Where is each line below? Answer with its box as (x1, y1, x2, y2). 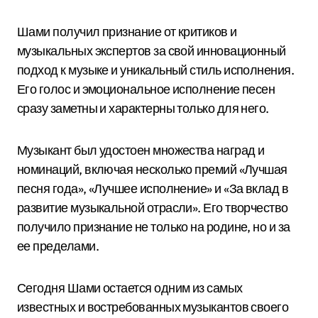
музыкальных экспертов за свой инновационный (17, 43, 286, 59)
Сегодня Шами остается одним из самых (17, 280, 243, 296)
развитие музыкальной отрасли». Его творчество (17, 199, 288, 216)
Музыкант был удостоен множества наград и (17, 142, 265, 158)
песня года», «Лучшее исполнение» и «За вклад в (17, 180, 289, 197)
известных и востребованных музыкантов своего (17, 299, 289, 315)
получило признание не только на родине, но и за (17, 219, 290, 235)
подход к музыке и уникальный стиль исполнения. (17, 62, 295, 78)
